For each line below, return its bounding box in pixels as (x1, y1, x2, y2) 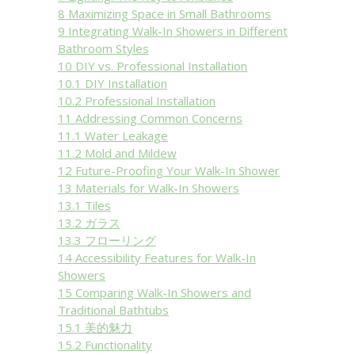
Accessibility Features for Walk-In (75, 250, 256, 265)
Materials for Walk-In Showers (75, 180, 239, 196)
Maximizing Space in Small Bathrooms (68, 6, 271, 21)
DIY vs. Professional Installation (75, 58, 247, 74)
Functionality (85, 337, 152, 353)
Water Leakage (85, 128, 168, 143)
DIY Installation (85, 75, 167, 91)
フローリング (85, 232, 156, 248)
